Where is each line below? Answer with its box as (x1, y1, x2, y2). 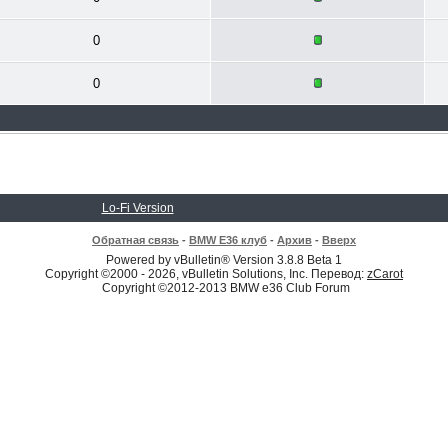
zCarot (367, 267, 403, 281)
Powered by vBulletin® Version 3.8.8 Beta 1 (106, 253, 342, 267)
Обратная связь (92, 234, 179, 246)
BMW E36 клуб (189, 234, 267, 246)
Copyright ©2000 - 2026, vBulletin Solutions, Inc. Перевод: (45, 267, 367, 281)
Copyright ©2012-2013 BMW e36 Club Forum (102, 281, 350, 295)
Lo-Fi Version (101, 201, 174, 215)
